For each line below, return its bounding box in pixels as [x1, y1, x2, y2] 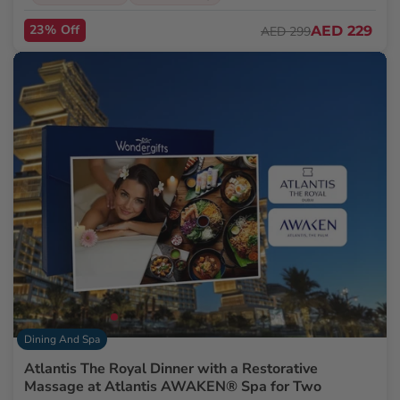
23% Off [29, 21, 80, 39]
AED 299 [261, 22, 311, 40]
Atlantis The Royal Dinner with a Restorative [24, 359, 318, 379]
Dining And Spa [24, 332, 100, 347]
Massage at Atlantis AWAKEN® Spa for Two [24, 377, 321, 397]
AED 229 [311, 22, 372, 40]
